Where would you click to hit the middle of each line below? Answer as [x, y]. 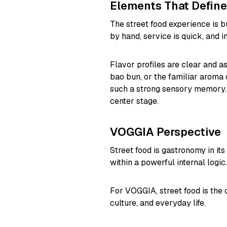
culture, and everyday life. [158, 203]
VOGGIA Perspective [165, 131]
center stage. [134, 101]
